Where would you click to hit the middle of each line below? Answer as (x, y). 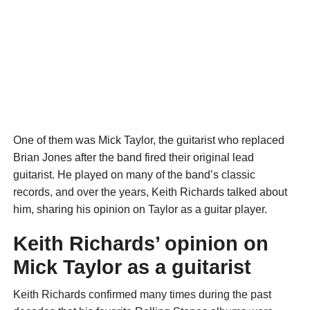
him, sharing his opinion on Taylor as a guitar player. (140, 210)
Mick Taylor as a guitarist (132, 267)
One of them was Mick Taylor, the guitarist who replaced (148, 140)
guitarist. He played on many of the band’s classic (134, 175)
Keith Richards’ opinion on (140, 244)
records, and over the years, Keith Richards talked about (150, 192)
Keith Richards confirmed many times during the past (142, 295)
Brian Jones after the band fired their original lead (133, 158)
